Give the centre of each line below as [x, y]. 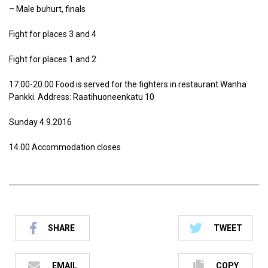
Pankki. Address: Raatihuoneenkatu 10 [82, 97]
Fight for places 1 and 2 [53, 59]
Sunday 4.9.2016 [40, 122]
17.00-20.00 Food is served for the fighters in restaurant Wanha [128, 84]
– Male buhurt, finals [47, 9]
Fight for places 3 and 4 [53, 34]
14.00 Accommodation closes [65, 147]
